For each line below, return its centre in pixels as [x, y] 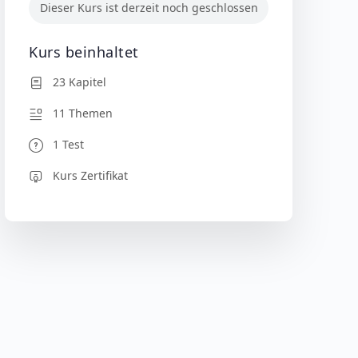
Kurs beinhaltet [84, 52]
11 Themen [83, 113]
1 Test [68, 144]
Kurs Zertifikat [90, 175]
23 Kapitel [80, 82]
